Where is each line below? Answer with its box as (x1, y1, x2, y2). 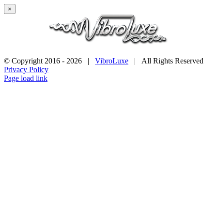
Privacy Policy (4, 65, 48, 74)
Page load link (4, 74, 47, 82)
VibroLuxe (95, 56, 128, 65)
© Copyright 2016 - (4, 56, 66, 65)
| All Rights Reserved (128, 56, 203, 65)
